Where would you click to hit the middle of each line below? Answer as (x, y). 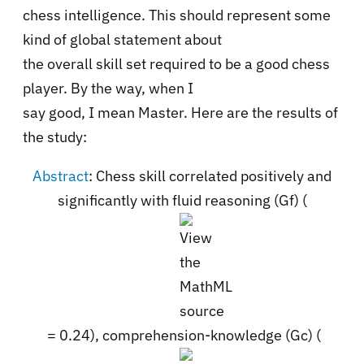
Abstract (61, 175)
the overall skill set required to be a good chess (176, 63)
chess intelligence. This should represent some (177, 15)
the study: (55, 136)
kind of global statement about (122, 39)
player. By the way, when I (108, 88)
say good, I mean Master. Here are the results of (180, 112)
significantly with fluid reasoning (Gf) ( (182, 200)
